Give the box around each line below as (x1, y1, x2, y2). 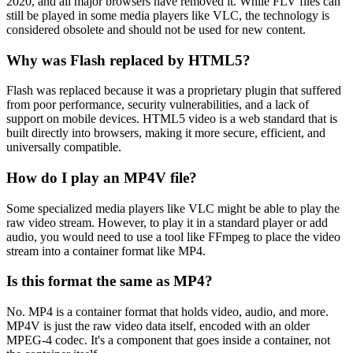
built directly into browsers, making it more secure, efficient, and (6, 126, 325, 140)
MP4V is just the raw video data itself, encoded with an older (6, 319, 310, 333)
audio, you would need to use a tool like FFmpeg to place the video (6, 229, 340, 243)
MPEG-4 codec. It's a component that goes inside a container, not (6, 333, 330, 347)
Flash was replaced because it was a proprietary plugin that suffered (6, 84, 341, 98)
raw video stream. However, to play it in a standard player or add (6, 215, 328, 229)
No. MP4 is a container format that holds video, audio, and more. (6, 305, 329, 319)
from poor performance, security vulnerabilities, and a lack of (6, 98, 309, 112)
